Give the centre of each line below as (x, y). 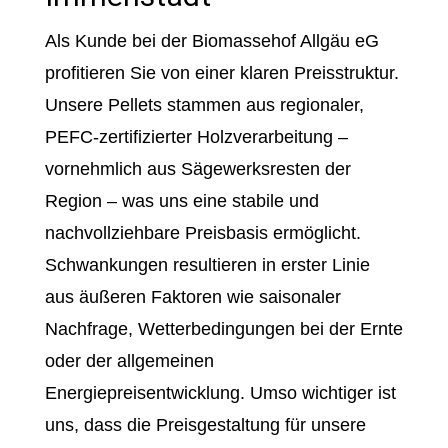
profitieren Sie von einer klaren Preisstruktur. (221, 73)
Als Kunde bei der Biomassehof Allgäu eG (211, 41)
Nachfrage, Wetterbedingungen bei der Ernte (223, 329)
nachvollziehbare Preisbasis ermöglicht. (202, 233)
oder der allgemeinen (129, 361)
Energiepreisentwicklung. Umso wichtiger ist (220, 393)
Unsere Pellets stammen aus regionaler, (204, 105)
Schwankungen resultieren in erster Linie (207, 265)
